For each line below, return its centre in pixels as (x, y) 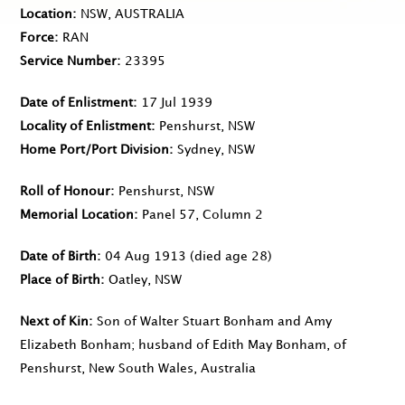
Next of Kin (54, 322)
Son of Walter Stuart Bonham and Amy (214, 322)
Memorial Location (77, 215)
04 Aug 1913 (146, 257)
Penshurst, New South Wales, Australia (138, 369)
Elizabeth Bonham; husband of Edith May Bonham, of (183, 345)
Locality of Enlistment (85, 127)
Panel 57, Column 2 (202, 215)
